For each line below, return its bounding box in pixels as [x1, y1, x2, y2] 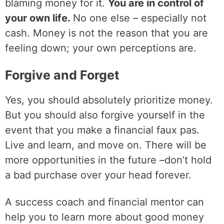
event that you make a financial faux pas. [5, 124, 199, 136]
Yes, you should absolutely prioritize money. [5, 94, 213, 106]
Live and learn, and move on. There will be [5, 139, 206, 151]
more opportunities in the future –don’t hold [5, 154, 211, 166]
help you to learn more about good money [5, 211, 204, 223]
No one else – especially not [73, 12, 206, 24]
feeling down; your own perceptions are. [5, 42, 196, 54]
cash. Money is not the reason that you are [5, 27, 208, 39]
